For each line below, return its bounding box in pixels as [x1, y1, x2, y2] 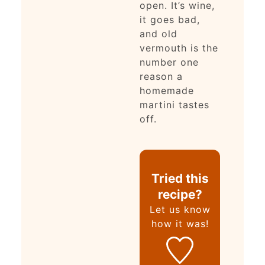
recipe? [157, 187, 202, 202]
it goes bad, [139, 14, 200, 26]
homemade [139, 85, 194, 97]
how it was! [151, 218, 209, 230]
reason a [139, 70, 183, 83]
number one [139, 56, 199, 69]
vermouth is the [139, 42, 218, 54]
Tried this [151, 171, 209, 186]
